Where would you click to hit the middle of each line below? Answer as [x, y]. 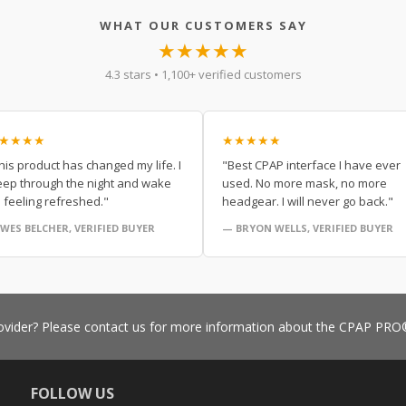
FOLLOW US [73, 393]
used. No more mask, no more [304, 183]
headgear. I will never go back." [308, 201]
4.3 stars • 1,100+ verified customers [203, 74]
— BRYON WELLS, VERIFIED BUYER [308, 227]
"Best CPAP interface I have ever [311, 164]
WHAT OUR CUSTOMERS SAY [203, 25]
